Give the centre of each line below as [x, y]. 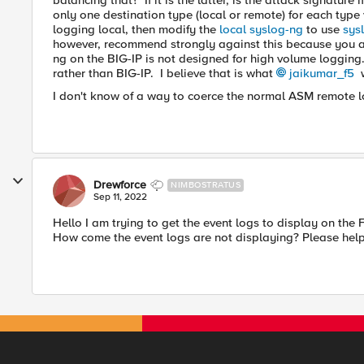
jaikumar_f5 [322, 73]
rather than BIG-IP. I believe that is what [165, 73]
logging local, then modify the [136, 29]
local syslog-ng [261, 29]
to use [323, 29]
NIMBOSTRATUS [206, 185]
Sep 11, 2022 [120, 197]
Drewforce [120, 185]
